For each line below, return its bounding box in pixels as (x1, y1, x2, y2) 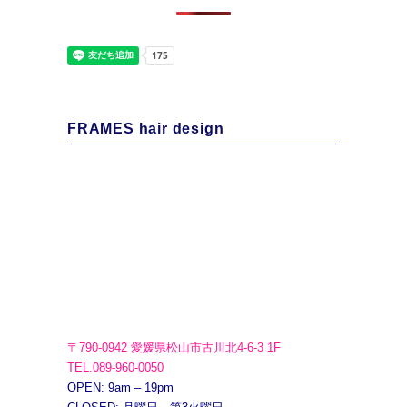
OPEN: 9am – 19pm (67, 381, 174, 395)
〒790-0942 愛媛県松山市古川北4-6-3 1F (67, 341, 281, 355)
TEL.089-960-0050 (67, 361, 164, 375)
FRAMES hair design (67, 120, 224, 136)
